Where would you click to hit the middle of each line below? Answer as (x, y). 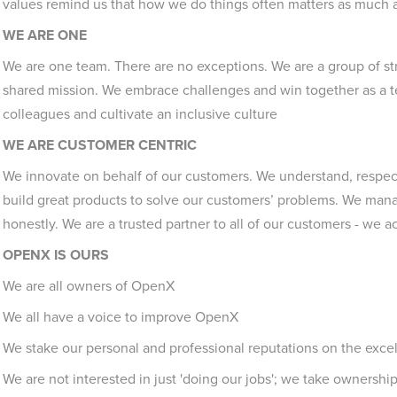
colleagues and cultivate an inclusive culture (140, 114)
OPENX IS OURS (56, 255)
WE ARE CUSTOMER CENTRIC (100, 145)
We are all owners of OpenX (89, 286)
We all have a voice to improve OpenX (121, 317)
